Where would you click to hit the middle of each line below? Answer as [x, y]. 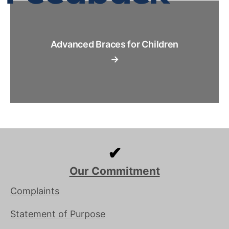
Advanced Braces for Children [114, 44]
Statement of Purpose [58, 214]
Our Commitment [114, 171]
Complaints [35, 191]
